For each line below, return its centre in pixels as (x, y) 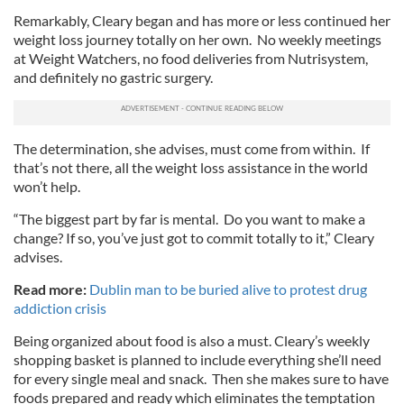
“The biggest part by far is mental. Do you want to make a (189, 219)
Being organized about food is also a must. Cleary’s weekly (192, 340)
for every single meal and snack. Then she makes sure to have (201, 378)
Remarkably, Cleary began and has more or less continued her (202, 20)
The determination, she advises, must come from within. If (192, 148)
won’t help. (47, 186)
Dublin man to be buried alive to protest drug (228, 289)
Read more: (51, 289)
